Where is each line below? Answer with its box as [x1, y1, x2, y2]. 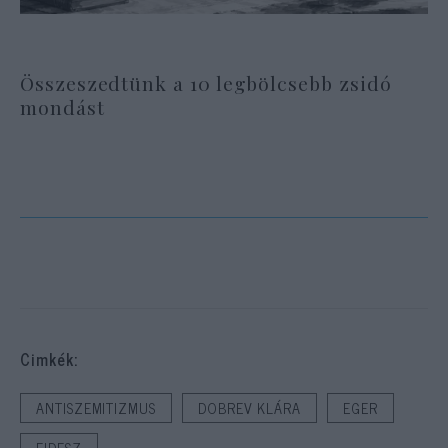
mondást [20, 94, 105, 121]
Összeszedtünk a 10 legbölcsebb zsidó [20, 70, 392, 97]
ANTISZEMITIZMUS [36, 395, 156, 420]
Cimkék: [20, 345, 78, 372]
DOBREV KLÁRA [197, 395, 302, 420]
